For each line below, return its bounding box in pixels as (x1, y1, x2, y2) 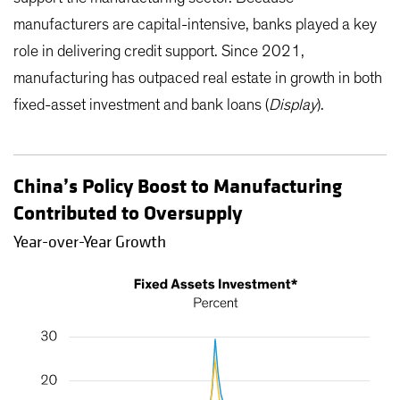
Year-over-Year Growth (13, 230, 166, 253)
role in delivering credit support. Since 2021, (13, 43, 304, 60)
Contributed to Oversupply (13, 200, 242, 226)
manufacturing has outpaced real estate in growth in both (13, 70, 382, 87)
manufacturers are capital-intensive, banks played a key (13, 16, 377, 33)
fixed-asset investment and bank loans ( (13, 96, 269, 113)
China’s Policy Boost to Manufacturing (13, 173, 342, 199)
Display (269, 96, 317, 113)
